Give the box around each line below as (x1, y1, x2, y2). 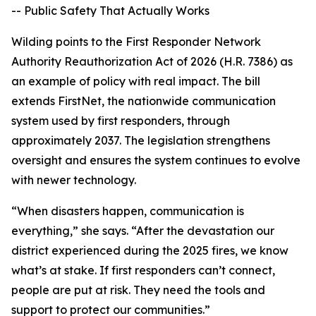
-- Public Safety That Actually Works (11, 4, 209, 18)
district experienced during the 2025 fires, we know (11, 243, 288, 258)
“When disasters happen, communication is (11, 204, 244, 219)
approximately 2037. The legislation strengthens (11, 133, 270, 148)
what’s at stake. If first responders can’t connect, (11, 263, 275, 278)
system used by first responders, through (11, 114, 230, 128)
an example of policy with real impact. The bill (11, 74, 260, 89)
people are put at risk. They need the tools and (11, 283, 265, 298)
